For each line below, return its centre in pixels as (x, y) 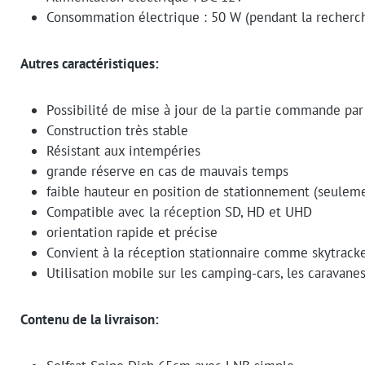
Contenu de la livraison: (90, 320)
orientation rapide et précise (132, 233)
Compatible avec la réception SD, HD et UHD (179, 212)
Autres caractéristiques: (90, 64)
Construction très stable (117, 131)
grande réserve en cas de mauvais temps (167, 172)
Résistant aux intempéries (123, 151)
